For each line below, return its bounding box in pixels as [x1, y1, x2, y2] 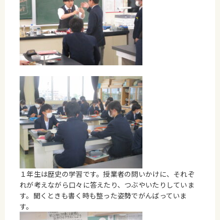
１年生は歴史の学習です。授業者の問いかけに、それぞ [20, 169, 194, 179]
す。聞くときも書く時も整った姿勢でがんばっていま [20, 191, 187, 200]
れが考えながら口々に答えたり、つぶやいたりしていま [20, 180, 194, 190]
